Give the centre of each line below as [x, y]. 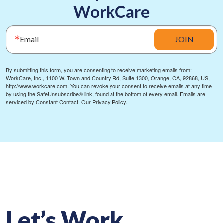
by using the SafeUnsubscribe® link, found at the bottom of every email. [93, 93]
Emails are [192, 93]
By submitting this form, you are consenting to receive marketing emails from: [99, 69]
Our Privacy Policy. [104, 101]
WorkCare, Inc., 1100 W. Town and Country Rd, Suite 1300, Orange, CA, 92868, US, [108, 77]
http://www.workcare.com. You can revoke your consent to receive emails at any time [109, 85]
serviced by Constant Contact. [43, 101]
